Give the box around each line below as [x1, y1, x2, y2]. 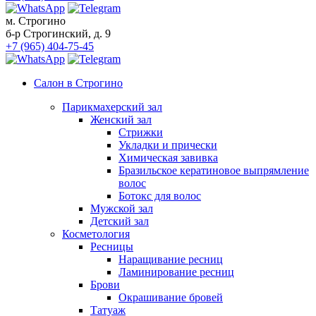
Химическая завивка [119, 152, 218, 164]
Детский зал [90, 215, 149, 228]
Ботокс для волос [119, 190, 201, 202]
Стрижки [119, 126, 163, 139]
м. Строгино [6, 15, 66, 28]
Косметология [62, 228, 130, 241]
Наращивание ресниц [119, 253, 223, 266]
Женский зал [90, 114, 152, 126]
